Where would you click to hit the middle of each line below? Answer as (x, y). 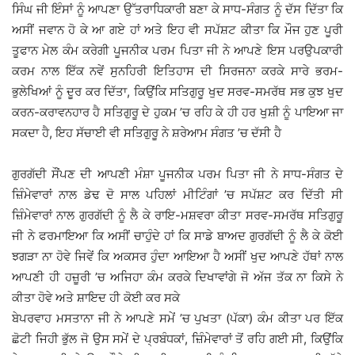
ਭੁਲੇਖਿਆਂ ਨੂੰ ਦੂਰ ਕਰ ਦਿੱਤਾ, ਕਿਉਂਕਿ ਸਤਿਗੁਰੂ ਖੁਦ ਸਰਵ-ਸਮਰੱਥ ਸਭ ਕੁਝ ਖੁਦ (177, 92)
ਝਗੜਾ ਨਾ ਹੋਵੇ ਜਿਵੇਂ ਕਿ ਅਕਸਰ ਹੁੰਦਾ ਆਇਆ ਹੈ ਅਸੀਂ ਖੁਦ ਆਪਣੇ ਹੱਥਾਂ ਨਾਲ (177, 257)
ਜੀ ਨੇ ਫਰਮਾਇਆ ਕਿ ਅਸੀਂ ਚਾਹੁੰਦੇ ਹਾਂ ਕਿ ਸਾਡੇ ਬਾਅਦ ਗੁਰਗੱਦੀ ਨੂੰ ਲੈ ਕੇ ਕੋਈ (177, 236)
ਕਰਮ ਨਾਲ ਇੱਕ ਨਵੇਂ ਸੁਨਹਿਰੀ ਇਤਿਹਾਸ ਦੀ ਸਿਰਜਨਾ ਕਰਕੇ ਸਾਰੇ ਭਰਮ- (177, 71)
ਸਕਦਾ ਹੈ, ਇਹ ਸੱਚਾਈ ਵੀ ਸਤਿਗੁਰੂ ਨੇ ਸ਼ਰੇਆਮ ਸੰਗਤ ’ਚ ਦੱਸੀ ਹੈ (147, 133)
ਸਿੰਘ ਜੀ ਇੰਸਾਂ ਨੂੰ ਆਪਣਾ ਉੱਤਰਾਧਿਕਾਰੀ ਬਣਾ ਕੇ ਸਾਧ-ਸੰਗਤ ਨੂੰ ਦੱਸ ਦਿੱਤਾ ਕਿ (177, 10)
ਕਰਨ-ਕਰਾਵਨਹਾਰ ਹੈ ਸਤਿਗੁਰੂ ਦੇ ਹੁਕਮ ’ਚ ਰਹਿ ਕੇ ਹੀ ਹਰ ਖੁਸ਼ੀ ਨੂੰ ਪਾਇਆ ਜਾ (177, 113)
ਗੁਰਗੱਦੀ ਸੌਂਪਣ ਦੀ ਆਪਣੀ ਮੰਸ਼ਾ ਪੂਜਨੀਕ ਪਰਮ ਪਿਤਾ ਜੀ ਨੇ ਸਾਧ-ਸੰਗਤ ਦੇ (177, 174)
